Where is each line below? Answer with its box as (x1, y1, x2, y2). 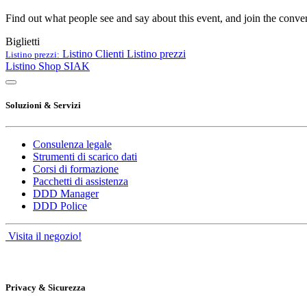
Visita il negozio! (5, 230, 82, 243)
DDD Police (33, 200, 87, 212)
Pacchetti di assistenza (33, 175, 128, 188)
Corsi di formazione (33, 163, 119, 175)
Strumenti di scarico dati (33, 151, 137, 163)
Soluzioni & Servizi (5, 100, 81, 111)
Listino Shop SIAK (5, 60, 90, 72)
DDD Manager (33, 188, 99, 200)
